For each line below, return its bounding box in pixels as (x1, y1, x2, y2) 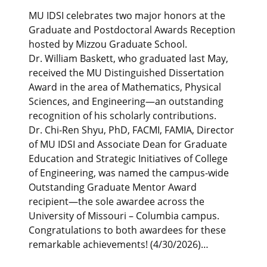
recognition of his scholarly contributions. (29, 109, 216, 123)
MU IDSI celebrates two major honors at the (29, 9, 225, 23)
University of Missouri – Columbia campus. (29, 209, 219, 223)
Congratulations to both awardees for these (29, 223, 226, 237)
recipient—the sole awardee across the (29, 195, 204, 209)
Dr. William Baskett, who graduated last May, (29, 52, 228, 66)
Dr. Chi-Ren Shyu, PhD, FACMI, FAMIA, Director (29, 123, 234, 137)
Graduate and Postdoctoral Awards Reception (29, 23, 235, 37)
